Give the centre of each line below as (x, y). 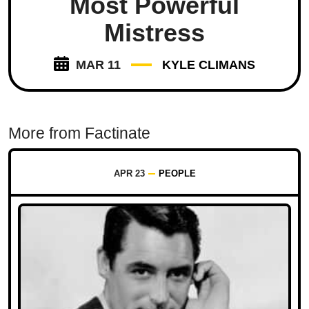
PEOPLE (177, 174)
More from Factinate (79, 133)
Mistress (154, 33)
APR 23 (129, 174)
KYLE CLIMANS (209, 65)
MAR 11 (98, 65)
